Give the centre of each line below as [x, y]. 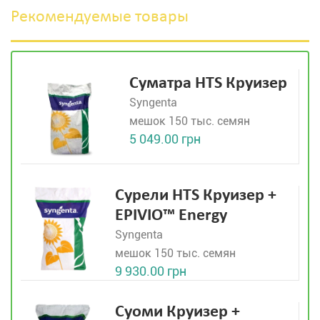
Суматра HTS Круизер [208, 84]
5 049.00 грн [165, 139]
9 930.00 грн [151, 271]
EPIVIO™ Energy [171, 216]
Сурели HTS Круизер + [196, 196]
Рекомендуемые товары [100, 17]
